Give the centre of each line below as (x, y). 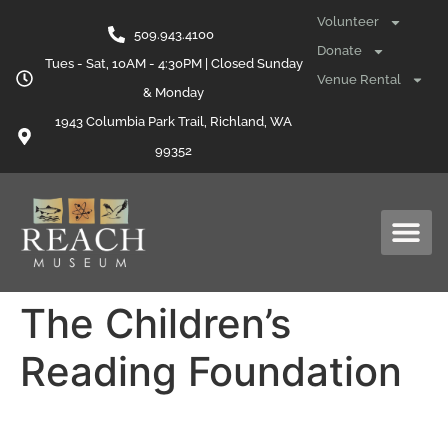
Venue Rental (359, 79)
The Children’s (155, 323)
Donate (340, 51)
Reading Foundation (211, 371)
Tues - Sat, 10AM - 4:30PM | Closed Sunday (173, 63)
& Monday (174, 92)
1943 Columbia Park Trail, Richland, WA (174, 121)
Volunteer (348, 22)
